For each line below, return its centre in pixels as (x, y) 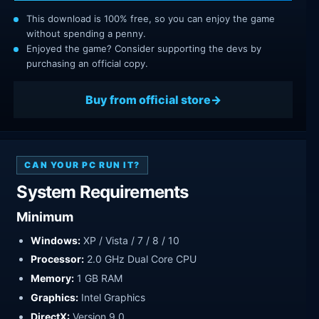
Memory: (53, 278)
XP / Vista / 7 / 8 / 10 (130, 240)
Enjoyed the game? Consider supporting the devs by (144, 49)
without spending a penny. (86, 34)
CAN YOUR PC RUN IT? (83, 165)
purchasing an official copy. (87, 64)
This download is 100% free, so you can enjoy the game (151, 19)
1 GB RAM (99, 278)
